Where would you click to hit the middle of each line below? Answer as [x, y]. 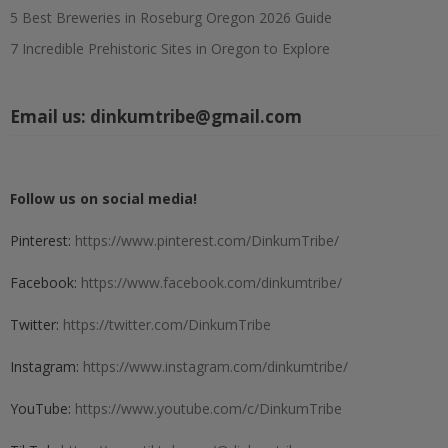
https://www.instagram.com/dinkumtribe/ [215, 367]
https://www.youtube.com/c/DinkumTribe [208, 409]
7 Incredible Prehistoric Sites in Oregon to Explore [170, 49]
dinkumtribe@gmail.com [196, 117]
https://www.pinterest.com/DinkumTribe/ [207, 241]
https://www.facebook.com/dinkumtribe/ [211, 283]
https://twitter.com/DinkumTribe [167, 325]
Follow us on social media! [103, 199]
